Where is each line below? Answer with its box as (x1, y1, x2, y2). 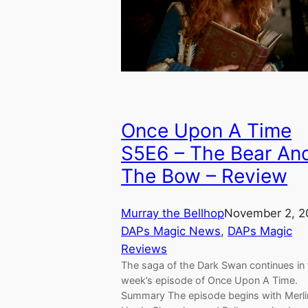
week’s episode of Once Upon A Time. (121, 274, 298, 286)
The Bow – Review (121, 164, 287, 188)
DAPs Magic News (121, 223, 221, 238)
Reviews (121, 241, 167, 256)
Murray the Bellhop (121, 206, 224, 220)
